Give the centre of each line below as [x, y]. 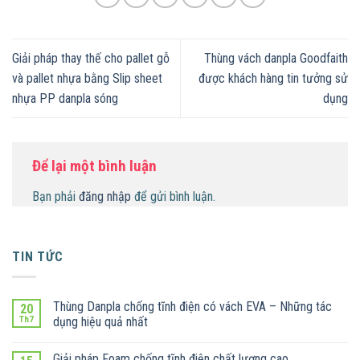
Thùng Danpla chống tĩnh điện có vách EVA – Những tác [192, 306]
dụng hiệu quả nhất [100, 321]
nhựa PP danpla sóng [65, 98]
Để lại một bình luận [96, 166]
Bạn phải [55, 196]
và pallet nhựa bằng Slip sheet [87, 78]
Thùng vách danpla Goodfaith [276, 58]
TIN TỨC [38, 257]
